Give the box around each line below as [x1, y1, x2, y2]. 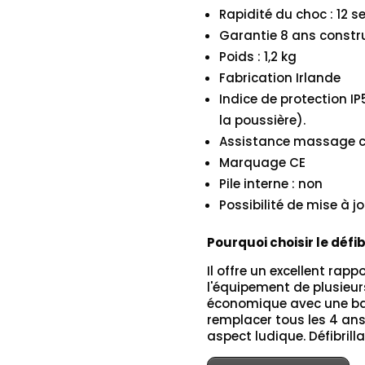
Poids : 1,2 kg [218, 48, 297, 66]
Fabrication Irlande [218, 69, 341, 87]
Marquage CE [218, 154, 306, 172]
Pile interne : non [218, 175, 323, 193]
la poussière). [218, 112, 306, 130]
